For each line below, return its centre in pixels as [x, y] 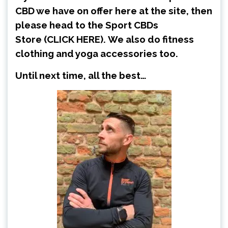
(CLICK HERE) [74, 39]
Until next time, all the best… [81, 76]
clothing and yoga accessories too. [98, 54]
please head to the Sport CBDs [87, 25]
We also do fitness [150, 39]
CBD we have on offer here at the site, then [114, 11]
